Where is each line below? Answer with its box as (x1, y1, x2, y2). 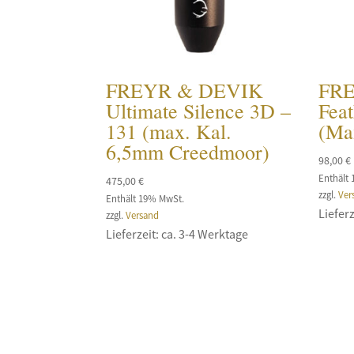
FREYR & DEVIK (106, 76, 264, 104)
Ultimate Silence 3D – (106, 96, 292, 124)
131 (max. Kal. (106, 117, 232, 145)
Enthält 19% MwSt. (106, 191, 185, 205)
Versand (126, 208, 160, 221)
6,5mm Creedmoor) (106, 137, 270, 165)
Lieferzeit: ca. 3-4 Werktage (106, 225, 249, 242)
